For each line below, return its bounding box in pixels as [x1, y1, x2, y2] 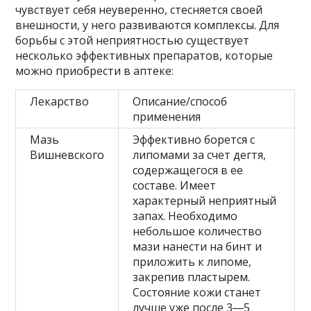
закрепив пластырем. [133, 269, 251, 285]
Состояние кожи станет [133, 285, 262, 301]
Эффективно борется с [133, 132, 255, 148]
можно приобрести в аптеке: [15, 63, 174, 79]
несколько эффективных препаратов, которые [15, 48, 274, 64]
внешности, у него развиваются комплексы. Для [15, 17, 280, 33]
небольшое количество [133, 224, 262, 239]
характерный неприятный [133, 193, 277, 209]
